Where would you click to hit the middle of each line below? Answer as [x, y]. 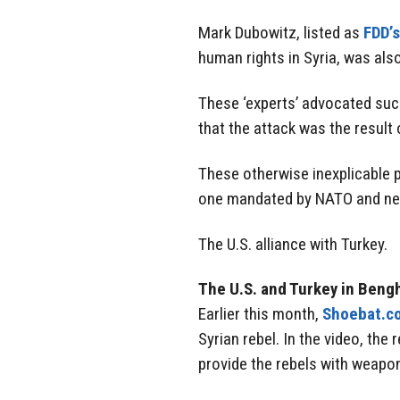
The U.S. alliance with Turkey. [293, 244]
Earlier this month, [260, 314]
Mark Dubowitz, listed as [281, 33]
